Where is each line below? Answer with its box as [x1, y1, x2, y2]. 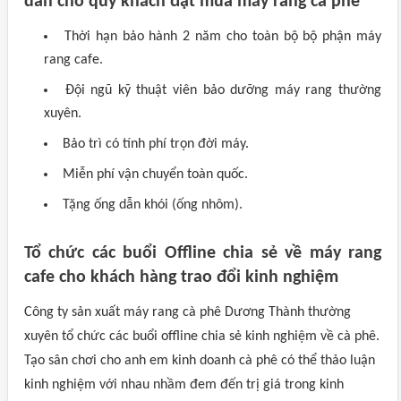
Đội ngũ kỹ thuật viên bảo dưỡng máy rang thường [64, 83, 382, 98]
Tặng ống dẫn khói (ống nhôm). [63, 198, 243, 212]
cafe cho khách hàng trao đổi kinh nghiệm [24, 269, 338, 286]
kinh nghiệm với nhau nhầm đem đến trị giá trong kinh [24, 378, 344, 392]
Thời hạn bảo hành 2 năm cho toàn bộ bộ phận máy [64, 30, 382, 44]
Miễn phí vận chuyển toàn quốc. [63, 167, 248, 182]
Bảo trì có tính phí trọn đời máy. [63, 137, 249, 151]
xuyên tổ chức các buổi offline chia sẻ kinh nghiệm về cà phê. [24, 329, 380, 344]
